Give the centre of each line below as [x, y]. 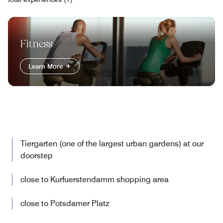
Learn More [47, 66]
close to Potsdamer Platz [65, 203]
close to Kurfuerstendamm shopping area [95, 179]
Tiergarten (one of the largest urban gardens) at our [112, 143]
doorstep [37, 155]
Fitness [36, 43]
